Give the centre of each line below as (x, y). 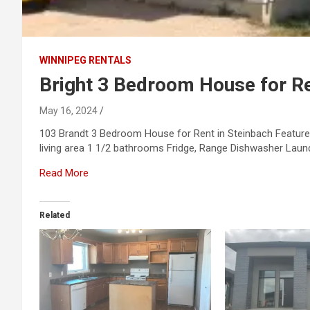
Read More (64, 173)
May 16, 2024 (69, 110)
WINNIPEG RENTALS (85, 60)
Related (55, 215)
